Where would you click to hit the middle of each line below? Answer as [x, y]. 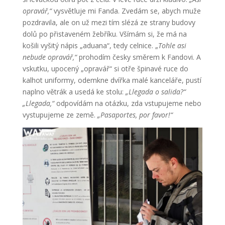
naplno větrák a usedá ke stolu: [74, 91]
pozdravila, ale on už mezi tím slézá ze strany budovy [109, 22]
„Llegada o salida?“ [155, 91]
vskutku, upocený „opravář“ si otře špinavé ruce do [105, 68]
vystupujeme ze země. [60, 115]
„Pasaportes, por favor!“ [135, 115]
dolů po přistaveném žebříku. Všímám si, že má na [104, 34]
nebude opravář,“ [49, 57]
